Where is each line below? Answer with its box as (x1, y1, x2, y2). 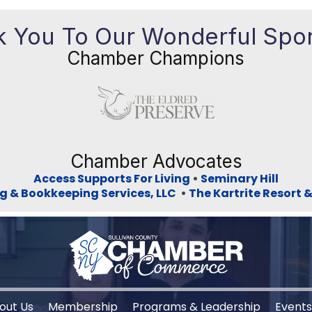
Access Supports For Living (33, 170, 190, 187)
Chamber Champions (67, 47, 245, 69)
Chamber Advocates (70, 150, 242, 172)
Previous (14, 94, 61, 111)
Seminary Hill (201, 170, 279, 187)
